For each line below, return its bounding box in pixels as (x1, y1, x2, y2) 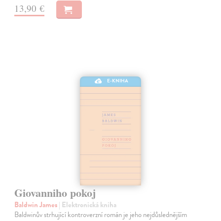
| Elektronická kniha (59, 199, 117, 210)
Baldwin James (14, 199, 59, 210)
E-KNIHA (107, 76, 129, 84)
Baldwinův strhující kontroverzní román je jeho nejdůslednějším (14, 209, 187, 220)
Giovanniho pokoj (14, 184, 96, 201)
